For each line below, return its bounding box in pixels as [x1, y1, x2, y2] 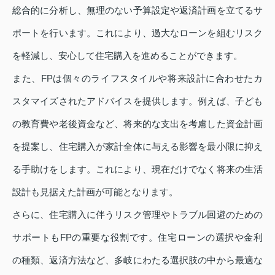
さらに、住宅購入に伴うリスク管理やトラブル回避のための [12, 209, 263, 220]
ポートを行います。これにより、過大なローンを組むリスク [12, 27, 263, 38]
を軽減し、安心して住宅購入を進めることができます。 [12, 50, 242, 61]
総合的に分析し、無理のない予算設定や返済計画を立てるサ [12, 4, 263, 15]
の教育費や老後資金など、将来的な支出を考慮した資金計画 [12, 118, 263, 129]
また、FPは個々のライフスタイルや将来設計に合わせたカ [12, 72, 263, 83]
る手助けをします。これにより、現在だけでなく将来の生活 [12, 163, 263, 174]
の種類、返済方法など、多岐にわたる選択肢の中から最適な [12, 254, 263, 265]
